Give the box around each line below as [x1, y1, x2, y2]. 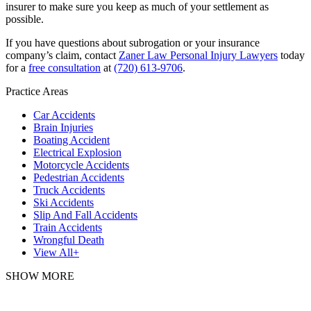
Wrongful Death [33, 233, 104, 246]
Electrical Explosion [33, 146, 121, 158]
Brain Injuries [33, 121, 93, 133]
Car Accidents [33, 108, 95, 121]
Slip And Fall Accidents [33, 208, 137, 221]
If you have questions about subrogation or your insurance [6, 36, 260, 49]
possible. [6, 12, 47, 25]
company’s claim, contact [6, 49, 119, 61]
